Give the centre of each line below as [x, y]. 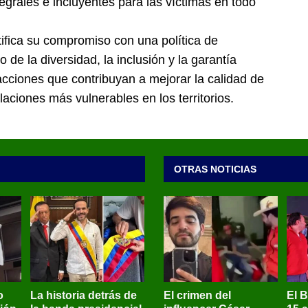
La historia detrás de [83, 296]
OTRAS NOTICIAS [215, 169]
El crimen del [197, 296]
